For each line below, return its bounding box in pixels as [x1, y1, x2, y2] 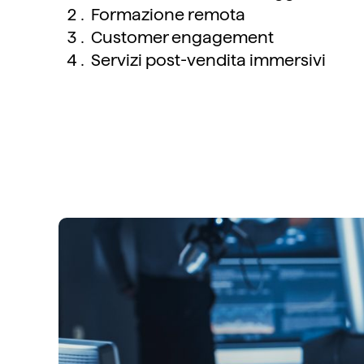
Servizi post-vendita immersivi [91, 51, 326, 69]
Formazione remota [91, 6, 245, 24]
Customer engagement [91, 28, 274, 46]
